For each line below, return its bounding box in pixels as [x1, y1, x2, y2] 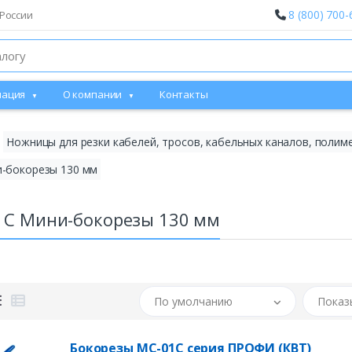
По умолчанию [153, 293, 233, 309]
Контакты [159, 87, 208, 102]
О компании [62, 87, 123, 102]
